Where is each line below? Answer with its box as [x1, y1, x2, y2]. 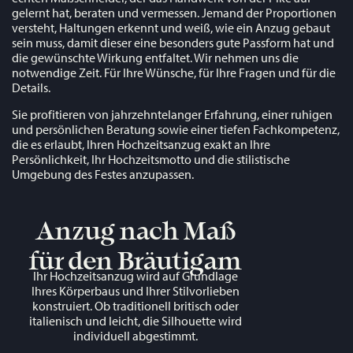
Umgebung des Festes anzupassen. [12, 165, 194, 182]
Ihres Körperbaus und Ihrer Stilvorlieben [32, 283, 240, 299]
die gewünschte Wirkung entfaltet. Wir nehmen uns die [12, 50, 299, 66]
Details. [12, 80, 50, 96]
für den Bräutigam [29, 247, 243, 277]
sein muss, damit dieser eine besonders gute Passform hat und [12, 35, 334, 51]
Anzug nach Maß [35, 217, 236, 247]
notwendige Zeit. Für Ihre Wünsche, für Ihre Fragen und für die [12, 65, 336, 81]
